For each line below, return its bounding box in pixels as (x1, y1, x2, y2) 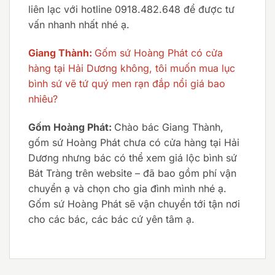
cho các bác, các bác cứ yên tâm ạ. (28, 212, 195, 225)
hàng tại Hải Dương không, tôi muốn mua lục (28, 62, 235, 75)
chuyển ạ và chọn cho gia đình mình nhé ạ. (28, 182, 227, 195)
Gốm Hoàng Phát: (28, 120, 114, 133)
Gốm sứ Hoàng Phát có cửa (95, 47, 223, 60)
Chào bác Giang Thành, (114, 120, 223, 133)
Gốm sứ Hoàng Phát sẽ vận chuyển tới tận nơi (28, 197, 240, 210)
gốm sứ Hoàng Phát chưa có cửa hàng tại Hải (28, 136, 239, 149)
